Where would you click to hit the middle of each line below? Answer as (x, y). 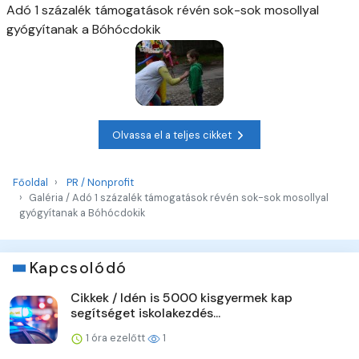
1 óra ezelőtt (115, 338)
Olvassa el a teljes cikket (173, 135)
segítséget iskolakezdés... (145, 313)
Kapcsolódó (78, 268)
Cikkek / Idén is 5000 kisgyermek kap (182, 298)
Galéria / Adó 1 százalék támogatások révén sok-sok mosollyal (179, 198)
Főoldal (30, 183)
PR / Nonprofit (100, 183)
